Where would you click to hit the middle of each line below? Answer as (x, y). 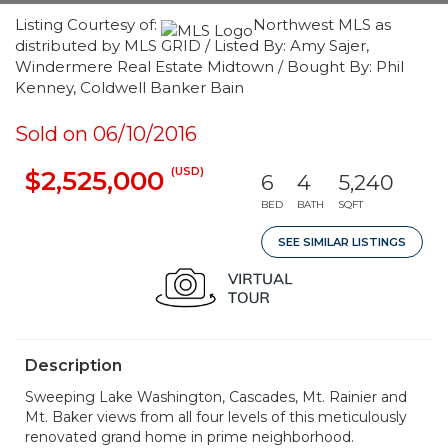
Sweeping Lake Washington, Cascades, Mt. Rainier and (216, 397)
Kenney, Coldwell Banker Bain (129, 87)
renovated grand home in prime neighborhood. (189, 437)
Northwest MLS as (322, 24)
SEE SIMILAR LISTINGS (342, 242)
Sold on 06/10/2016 (106, 134)
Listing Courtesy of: (88, 24)
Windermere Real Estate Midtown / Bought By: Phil (209, 66)
